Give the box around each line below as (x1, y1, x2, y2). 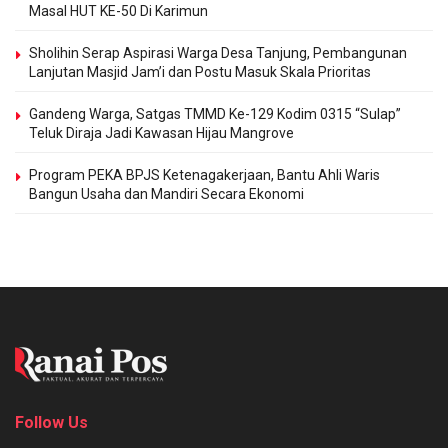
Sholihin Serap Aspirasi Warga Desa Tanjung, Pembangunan (29, 44, 407, 61)
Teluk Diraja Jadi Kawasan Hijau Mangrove (29, 124, 294, 141)
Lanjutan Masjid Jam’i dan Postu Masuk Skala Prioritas (29, 63, 371, 80)
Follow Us (15, 412, 88, 432)
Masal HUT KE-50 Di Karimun (29, 2, 208, 19)
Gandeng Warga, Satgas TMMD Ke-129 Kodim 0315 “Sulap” (29, 105, 401, 122)
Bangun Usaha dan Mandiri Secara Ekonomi (29, 185, 304, 202)
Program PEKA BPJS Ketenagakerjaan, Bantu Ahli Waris (29, 166, 380, 183)
